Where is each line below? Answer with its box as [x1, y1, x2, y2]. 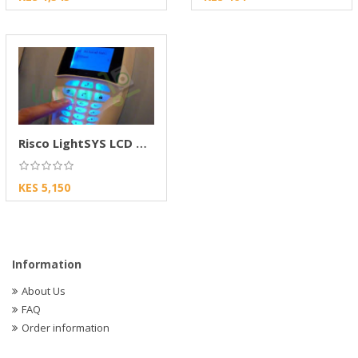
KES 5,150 [18, 180, 70, 196]
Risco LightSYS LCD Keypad [136, 134, 147, 151]
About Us [22, 284, 66, 299]
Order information [22, 320, 109, 336]
